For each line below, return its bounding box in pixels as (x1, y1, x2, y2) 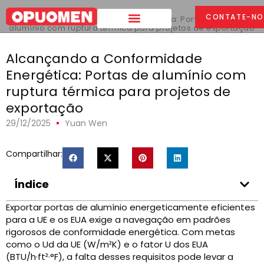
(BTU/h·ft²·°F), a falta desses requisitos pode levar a (6, 250, 233, 263)
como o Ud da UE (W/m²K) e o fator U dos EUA (6, 238, 208, 250)
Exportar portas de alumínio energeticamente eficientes (6, 201, 255, 213)
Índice (14, 177, 49, 192)
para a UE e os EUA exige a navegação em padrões (6, 213, 230, 226)
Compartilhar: (6, 148, 62, 160)
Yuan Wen (65, 117, 107, 129)
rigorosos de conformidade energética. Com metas (6, 226, 235, 238)
